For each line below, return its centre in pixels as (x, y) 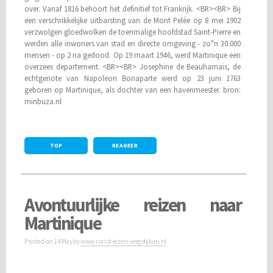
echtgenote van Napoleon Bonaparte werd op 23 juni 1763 (133, 78)
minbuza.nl (43, 101)
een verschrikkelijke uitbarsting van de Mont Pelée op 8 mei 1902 (133, 20)
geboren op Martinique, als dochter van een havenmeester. (124, 89)
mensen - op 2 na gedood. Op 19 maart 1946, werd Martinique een (133, 55)
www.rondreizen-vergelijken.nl (123, 241)
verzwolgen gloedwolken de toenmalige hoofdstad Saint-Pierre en (133, 31)
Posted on (39, 241)
